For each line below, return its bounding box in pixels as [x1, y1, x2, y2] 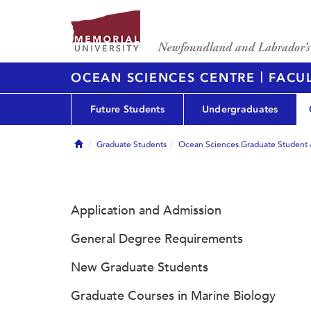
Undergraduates [201, 103, 278, 115]
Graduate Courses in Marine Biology [71, 288, 276, 303]
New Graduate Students [71, 260, 208, 275]
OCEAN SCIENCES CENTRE [71, 70, 260, 85]
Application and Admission [71, 203, 221, 218]
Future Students [90, 103, 165, 115]
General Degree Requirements [71, 231, 243, 246]
